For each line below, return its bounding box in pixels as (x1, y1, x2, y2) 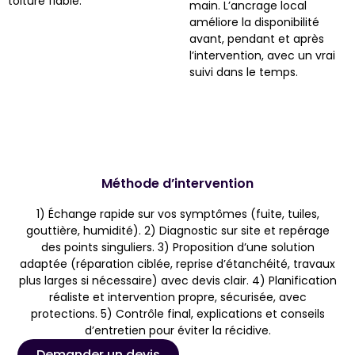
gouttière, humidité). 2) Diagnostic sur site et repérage (25, 222, 330, 239)
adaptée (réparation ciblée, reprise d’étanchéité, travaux (20, 255, 335, 272)
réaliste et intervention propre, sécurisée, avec (48, 288, 307, 305)
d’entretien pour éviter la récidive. (84, 322, 271, 338)
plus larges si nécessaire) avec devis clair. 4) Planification (18, 272, 337, 288)
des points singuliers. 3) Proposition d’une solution (40, 239, 315, 255)
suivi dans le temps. (189, 63, 299, 80)
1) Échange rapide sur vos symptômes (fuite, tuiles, (36, 205, 319, 222)
